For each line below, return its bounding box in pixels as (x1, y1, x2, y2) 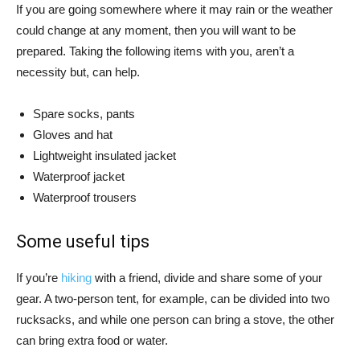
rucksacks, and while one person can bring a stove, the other (16, 312, 334, 326)
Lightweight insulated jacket (33, 148, 176, 162)
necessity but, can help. (16, 64, 140, 79)
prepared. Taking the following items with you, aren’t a (16, 43, 294, 58)
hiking (61, 270, 92, 284)
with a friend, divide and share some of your (92, 270, 322, 284)
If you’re (16, 270, 61, 284)
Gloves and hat (33, 127, 112, 141)
